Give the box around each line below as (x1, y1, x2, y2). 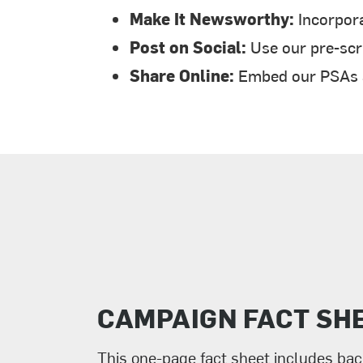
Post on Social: (130, 36, 246, 58)
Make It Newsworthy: (130, 7, 294, 29)
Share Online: (130, 64, 234, 86)
